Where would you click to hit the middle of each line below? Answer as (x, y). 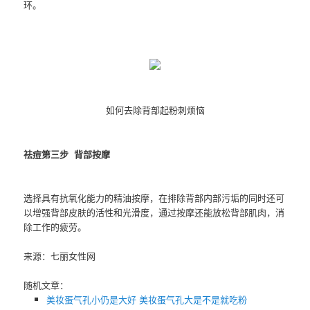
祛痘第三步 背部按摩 (67, 154)
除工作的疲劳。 (55, 226)
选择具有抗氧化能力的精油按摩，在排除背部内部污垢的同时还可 (154, 197)
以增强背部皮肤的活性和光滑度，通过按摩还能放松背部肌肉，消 (154, 212)
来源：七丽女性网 (60, 255)
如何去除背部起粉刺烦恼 (155, 110)
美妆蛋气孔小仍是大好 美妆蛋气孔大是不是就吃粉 (146, 299)
